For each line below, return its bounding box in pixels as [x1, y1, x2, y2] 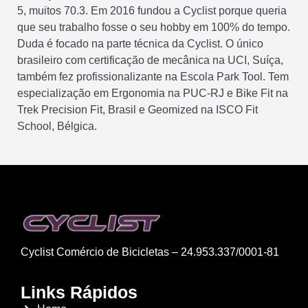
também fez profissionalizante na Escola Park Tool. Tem [17, 70, 289, 82]
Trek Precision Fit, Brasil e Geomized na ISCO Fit [17, 103, 258, 115]
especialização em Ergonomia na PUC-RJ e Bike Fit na [17, 87, 288, 99]
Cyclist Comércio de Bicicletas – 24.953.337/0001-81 [21, 245, 279, 258]
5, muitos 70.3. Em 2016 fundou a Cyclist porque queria [17, 4, 287, 16]
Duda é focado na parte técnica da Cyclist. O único [17, 37, 263, 49]
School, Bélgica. [17, 120, 97, 132]
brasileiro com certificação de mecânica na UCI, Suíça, [17, 54, 283, 66]
